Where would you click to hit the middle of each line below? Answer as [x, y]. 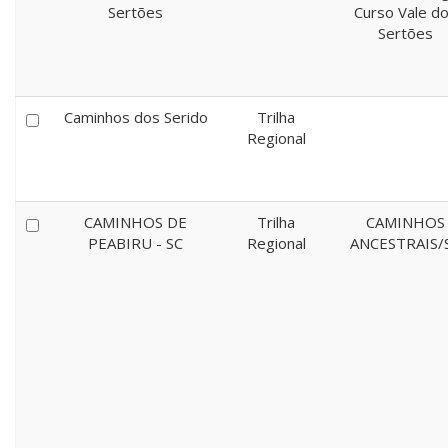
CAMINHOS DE [135, 222]
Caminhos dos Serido [135, 117]
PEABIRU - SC [135, 243]
